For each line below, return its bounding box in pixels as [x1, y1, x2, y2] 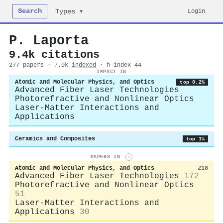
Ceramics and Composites [15, 135, 95, 142]
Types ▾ [55, 8, 84, 15]
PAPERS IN [90, 154, 123, 160]
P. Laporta [9, 33, 89, 48]
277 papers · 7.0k [9, 62, 72, 69]
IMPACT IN [97, 69, 126, 75]
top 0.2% [180, 79, 205, 85]
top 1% [186, 136, 205, 142]
